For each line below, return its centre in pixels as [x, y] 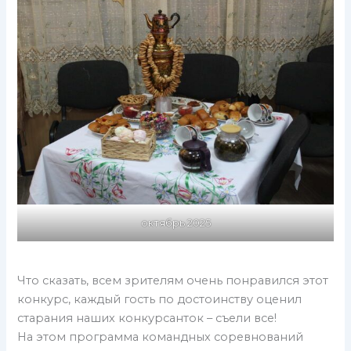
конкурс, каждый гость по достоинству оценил [160, 300]
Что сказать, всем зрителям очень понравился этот [173, 281]
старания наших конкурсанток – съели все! [147, 318]
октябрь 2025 [175, 222]
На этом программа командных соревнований [161, 337]
